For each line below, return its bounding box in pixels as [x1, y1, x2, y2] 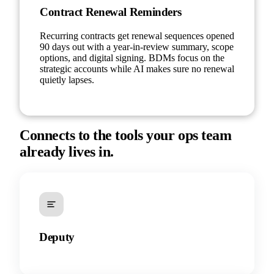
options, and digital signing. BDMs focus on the [40, 52, 224, 63]
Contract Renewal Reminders [40, 5, 182, 18]
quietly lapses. [40, 74, 94, 85]
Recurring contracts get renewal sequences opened [40, 30, 234, 41]
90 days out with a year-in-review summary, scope [40, 41, 234, 52]
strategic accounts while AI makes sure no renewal [40, 63, 234, 74]
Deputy [39, 231, 75, 244]
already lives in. [20, 144, 114, 160]
